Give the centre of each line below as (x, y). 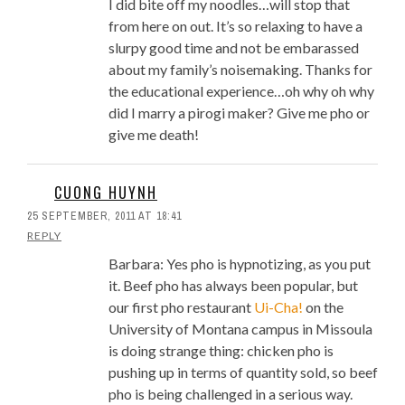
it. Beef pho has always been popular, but (233, 286)
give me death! (154, 135)
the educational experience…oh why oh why (241, 91)
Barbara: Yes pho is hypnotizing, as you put (240, 264)
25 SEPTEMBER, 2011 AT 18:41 (104, 217)
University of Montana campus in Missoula (240, 329)
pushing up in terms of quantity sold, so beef (243, 372)
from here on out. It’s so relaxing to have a (235, 26)
